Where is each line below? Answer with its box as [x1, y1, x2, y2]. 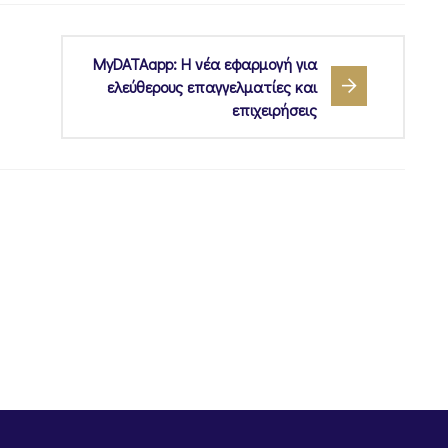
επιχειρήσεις [232, 98, 317, 120]
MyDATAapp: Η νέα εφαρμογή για [93, 52, 317, 74]
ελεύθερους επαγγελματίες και [107, 75, 317, 97]
